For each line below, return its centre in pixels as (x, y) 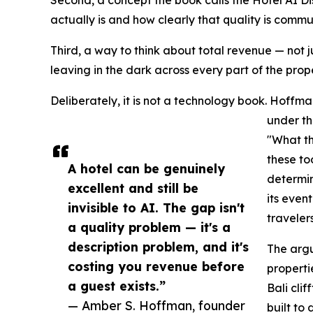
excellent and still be (133, 188)
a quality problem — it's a (149, 227)
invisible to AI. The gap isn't (156, 208)
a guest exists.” (117, 286)
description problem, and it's (158, 247)
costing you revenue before (156, 267)
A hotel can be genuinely (146, 169)
